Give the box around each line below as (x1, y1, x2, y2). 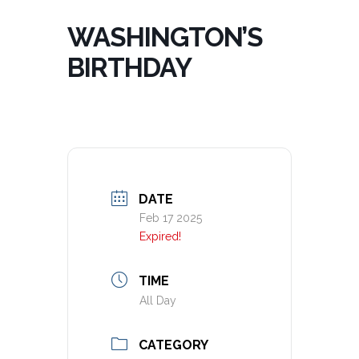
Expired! (139, 229, 181, 243)
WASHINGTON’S (67, 21, 263, 53)
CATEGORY (139, 337, 208, 353)
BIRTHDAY (67, 51, 192, 83)
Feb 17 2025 (139, 211, 202, 224)
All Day (139, 293, 176, 307)
